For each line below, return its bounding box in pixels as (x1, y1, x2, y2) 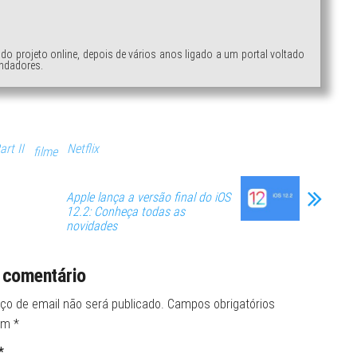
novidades (66, 218, 117, 234)
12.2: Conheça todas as (66, 204, 185, 220)
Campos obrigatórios (167, 296, 275, 312)
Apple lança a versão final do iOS (66, 190, 230, 206)
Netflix (67, 141, 99, 157)
